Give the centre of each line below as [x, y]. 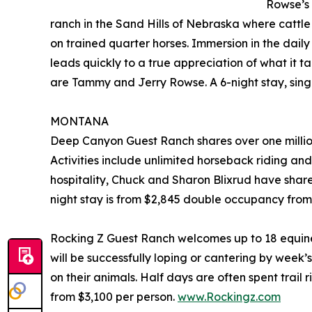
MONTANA [79, 122]
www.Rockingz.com [229, 297]
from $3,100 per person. [114, 297]
